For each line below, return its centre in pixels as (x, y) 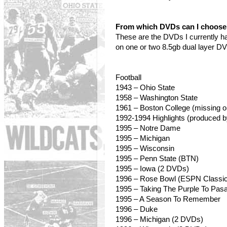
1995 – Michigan (143, 138)
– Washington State (165, 98)
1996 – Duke (137, 209)
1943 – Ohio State (145, 88)
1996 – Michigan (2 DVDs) (159, 219)
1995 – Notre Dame (148, 128)
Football (128, 78)
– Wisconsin (154, 148)
